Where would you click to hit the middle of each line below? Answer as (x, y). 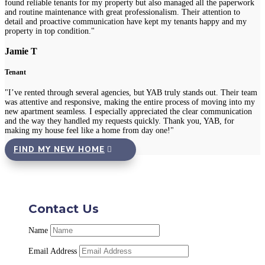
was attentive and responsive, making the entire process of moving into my (130, 102)
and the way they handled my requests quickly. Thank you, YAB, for (119, 121)
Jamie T (21, 51)
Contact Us (64, 209)
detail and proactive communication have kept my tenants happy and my (126, 21)
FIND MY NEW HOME (59, 149)
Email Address (53, 251)
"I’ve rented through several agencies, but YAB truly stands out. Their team (131, 92)
